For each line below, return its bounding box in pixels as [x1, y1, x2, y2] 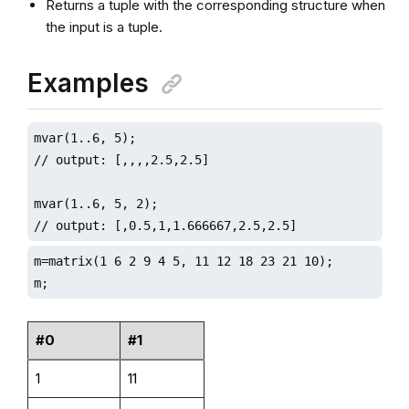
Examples [26, 67, 149, 99]
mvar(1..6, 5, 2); [33, 195, 158, 211]
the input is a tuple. [45, 17, 163, 36]
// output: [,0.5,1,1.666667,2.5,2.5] [33, 217, 297, 233]
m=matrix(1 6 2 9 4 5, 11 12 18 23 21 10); [33, 253, 333, 268]
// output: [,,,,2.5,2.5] [33, 152, 209, 167]
